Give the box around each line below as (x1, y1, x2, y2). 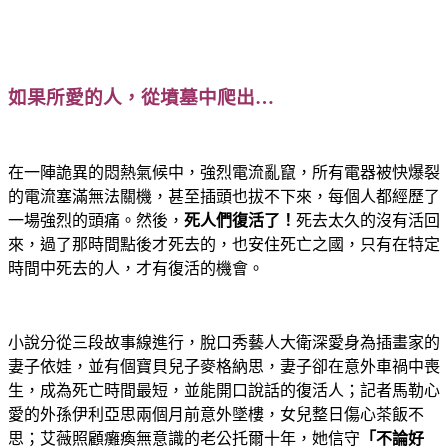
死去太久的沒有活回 (296, 211, 440, 229)
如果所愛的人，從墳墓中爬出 (8, 86, 255, 108)
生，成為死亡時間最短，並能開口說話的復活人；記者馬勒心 (8, 381, 440, 399)
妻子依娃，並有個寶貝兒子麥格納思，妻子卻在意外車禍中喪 (8, 357, 440, 375)
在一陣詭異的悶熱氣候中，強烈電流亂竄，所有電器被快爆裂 (8, 163, 440, 181)
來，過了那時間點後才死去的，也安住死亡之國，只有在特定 (8, 235, 440, 253)
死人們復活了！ (184, 211, 296, 229)
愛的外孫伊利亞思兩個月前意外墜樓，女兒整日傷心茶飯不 (8, 405, 424, 423)
